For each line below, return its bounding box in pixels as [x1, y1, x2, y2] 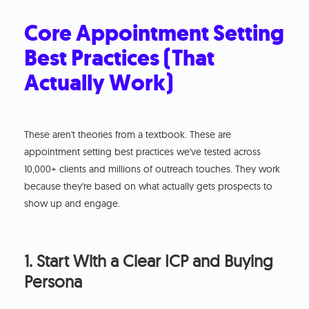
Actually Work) [24, 68, 174, 99]
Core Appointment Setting [24, 18, 285, 49]
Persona [24, 271, 83, 292]
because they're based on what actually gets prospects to [24, 180, 273, 193]
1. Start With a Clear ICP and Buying [24, 250, 274, 272]
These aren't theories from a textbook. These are [24, 128, 232, 141]
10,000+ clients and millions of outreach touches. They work [24, 163, 281, 176]
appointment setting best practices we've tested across [24, 146, 261, 159]
